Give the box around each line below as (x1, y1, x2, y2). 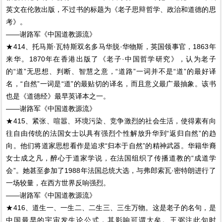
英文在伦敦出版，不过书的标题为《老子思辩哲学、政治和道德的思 (6, 5, 216, 13)
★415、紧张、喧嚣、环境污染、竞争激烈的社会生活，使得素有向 (6, 117, 216, 125)
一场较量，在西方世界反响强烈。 (6, 179, 111, 187)
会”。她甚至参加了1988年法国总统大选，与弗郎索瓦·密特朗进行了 (6, 166, 216, 174)
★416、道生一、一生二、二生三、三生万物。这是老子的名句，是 (6, 204, 216, 212)
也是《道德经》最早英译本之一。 (6, 92, 111, 100)
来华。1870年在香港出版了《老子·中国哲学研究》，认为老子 (6, 55, 216, 63)
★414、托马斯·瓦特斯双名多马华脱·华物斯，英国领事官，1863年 (6, 43, 216, 51)
